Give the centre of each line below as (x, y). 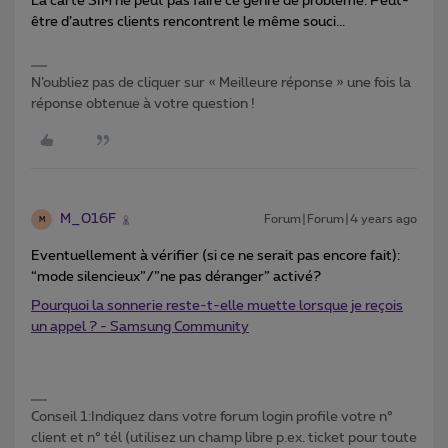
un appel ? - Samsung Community (140, 327)
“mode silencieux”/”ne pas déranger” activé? (176, 277)
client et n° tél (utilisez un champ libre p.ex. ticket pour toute (224, 438)
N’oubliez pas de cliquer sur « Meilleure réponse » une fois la (221, 83)
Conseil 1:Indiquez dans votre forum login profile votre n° (212, 417)
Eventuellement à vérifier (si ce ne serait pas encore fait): (217, 256)
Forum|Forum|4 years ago (340, 219)
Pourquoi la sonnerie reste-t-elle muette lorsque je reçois (217, 306)
